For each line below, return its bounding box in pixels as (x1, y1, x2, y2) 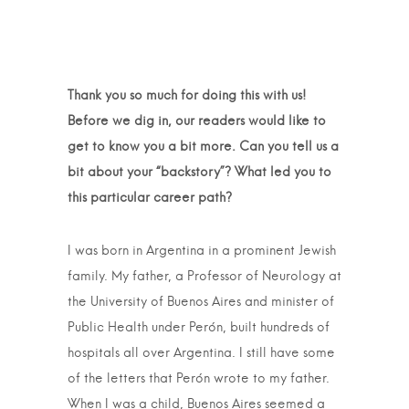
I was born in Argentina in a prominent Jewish (68, 245, 336, 257)
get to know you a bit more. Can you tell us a (68, 141, 339, 153)
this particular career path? (68, 192, 232, 204)
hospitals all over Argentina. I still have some (68, 347, 335, 360)
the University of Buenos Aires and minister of (68, 296, 334, 309)
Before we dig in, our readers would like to (68, 115, 326, 128)
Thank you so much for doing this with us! (68, 89, 306, 102)
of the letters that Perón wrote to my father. (68, 372, 330, 385)
